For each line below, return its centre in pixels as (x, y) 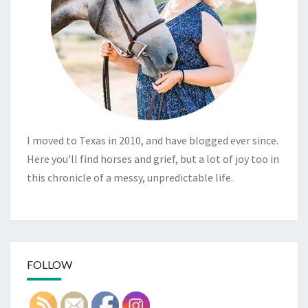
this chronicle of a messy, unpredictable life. (130, 177)
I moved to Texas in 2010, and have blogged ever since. (153, 140)
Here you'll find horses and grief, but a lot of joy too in (153, 158)
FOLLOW (49, 264)
